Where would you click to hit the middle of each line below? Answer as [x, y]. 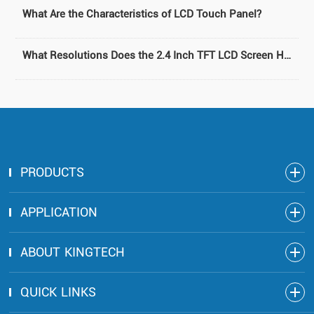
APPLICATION [59, 212]
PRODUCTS [53, 172]
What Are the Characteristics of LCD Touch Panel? [142, 14]
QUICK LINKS [59, 292]
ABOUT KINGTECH [73, 252]
